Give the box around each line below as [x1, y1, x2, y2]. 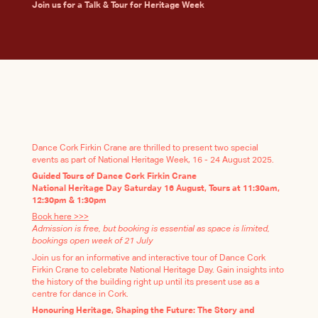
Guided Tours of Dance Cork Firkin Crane [31, 172, 197, 182]
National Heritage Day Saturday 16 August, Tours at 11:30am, [31, 184, 280, 194]
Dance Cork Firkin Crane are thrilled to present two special [31, 143, 258, 153]
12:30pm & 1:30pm [31, 196, 106, 206]
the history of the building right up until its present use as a [31, 277, 259, 287]
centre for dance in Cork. [31, 289, 128, 299]
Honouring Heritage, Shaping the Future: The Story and [31, 305, 254, 315]
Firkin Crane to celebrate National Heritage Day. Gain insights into [31, 265, 284, 275]
